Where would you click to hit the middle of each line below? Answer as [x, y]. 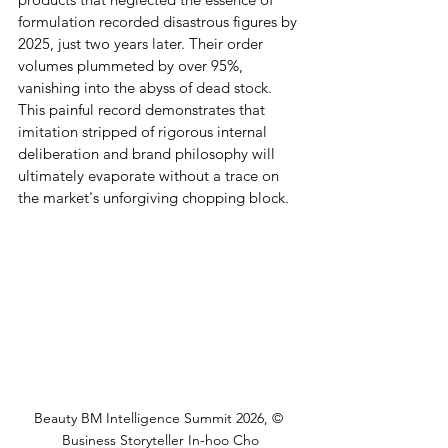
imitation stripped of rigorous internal [144, 132]
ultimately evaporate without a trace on [150, 176]
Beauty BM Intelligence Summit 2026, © [160, 418]
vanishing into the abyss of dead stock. [147, 88]
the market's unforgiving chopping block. [153, 198]
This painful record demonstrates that [143, 110]
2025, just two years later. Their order [142, 44]
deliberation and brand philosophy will [148, 154]
